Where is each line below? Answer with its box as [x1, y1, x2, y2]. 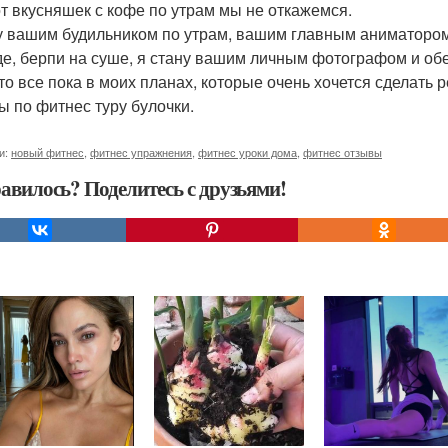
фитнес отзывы [303, 144, 382, 160]
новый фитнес [11, 144, 84, 160]
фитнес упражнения [90, 144, 192, 160]
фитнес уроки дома [198, 144, 297, 160]
